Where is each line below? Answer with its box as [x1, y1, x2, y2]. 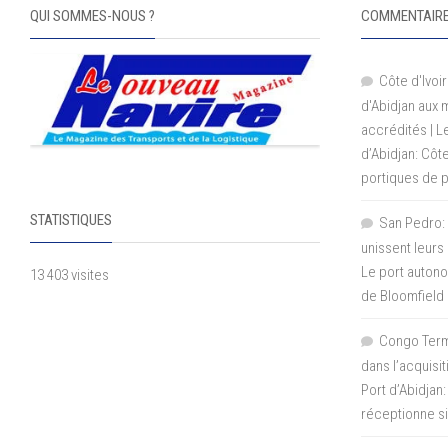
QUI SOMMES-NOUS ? [30, 6, 155, 25]
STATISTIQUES [30, 211, 112, 230]
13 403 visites [30, 266, 109, 285]
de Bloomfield [361, 286, 445, 305]
